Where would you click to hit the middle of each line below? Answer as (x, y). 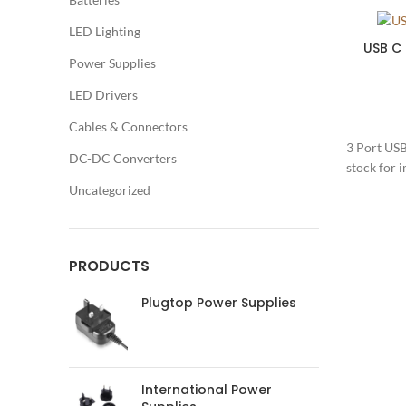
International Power (207, 390)
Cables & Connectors (128, 126)
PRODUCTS (109, 266)
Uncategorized (110, 190)
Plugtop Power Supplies (219, 303)
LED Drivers (103, 95)
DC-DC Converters (123, 158)
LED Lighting (105, 31)
